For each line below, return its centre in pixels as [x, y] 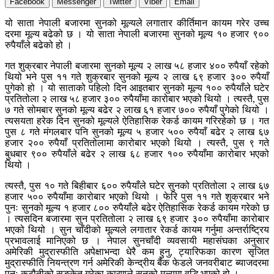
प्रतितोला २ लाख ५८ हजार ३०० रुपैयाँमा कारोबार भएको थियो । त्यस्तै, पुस [137, 99]
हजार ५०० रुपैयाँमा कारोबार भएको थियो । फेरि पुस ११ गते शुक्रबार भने [137, 197]
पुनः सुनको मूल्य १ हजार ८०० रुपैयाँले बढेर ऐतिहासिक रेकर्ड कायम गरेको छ [137, 208]
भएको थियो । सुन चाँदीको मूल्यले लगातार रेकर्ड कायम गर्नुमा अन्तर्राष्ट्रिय [137, 230]
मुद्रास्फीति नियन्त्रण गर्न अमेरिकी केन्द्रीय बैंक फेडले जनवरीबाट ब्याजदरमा [137, 263]
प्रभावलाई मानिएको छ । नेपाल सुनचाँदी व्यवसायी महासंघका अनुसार [137, 241]
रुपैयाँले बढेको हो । [39, 45]
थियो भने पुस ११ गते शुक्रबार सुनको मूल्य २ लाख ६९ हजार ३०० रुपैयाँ [137, 77]
